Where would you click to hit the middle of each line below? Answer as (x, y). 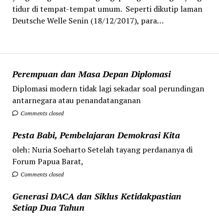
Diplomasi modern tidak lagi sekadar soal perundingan (108, 88)
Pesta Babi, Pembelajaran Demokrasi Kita (96, 135)
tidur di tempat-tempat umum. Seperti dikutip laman (107, 9)
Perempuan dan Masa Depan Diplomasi (91, 74)
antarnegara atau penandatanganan (76, 100)
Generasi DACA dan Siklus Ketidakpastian (97, 196)
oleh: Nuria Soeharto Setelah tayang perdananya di (102, 149)
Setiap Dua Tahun (48, 207)
